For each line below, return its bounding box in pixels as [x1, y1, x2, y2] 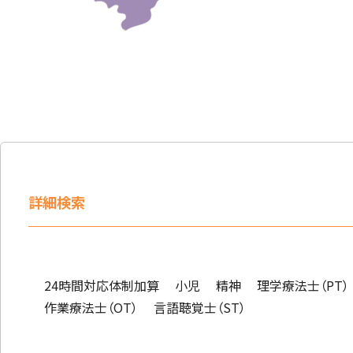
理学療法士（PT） [257, 275, 349, 295]
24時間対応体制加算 [44, 275, 159, 295]
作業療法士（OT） [44, 297, 138, 317]
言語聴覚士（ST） [154, 297, 246, 317]
